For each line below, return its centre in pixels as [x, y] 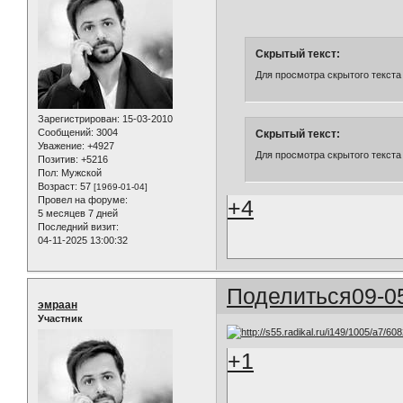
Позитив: [58, 160]
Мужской [80, 173]
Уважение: [61, 146]
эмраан [58, 305]
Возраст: [58, 187]
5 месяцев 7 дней [78, 214]
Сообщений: [66, 133]
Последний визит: [78, 227]
